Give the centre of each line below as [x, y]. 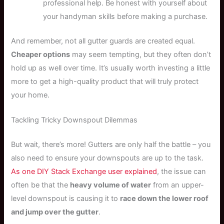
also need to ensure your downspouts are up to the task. [107, 158]
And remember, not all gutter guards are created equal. [103, 41]
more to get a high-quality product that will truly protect [105, 82]
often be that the [41, 185]
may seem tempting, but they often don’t [141, 55]
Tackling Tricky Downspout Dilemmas [74, 120]
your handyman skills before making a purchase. [125, 17]
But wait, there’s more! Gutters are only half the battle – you [111, 145]
